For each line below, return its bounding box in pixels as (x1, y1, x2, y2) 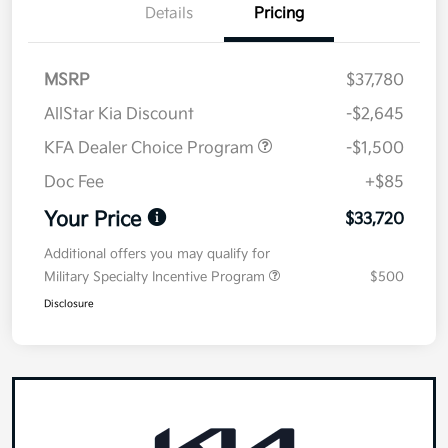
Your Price (44, 208, 141, 233)
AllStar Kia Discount (44, 105, 194, 125)
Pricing (254, 4, 304, 24)
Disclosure (44, 298, 94, 311)
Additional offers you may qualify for (44, 246, 270, 263)
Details (145, 4, 193, 24)
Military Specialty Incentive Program (44, 269, 269, 286)
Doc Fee (44, 173, 104, 193)
